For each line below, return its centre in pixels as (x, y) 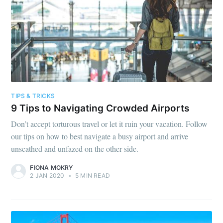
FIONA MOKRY (52, 167)
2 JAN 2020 (47, 175)
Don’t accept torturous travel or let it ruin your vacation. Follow (110, 123)
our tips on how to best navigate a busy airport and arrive (100, 136)
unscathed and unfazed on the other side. (75, 148)
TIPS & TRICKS (33, 96)
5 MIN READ (92, 175)
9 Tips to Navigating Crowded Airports (100, 109)
